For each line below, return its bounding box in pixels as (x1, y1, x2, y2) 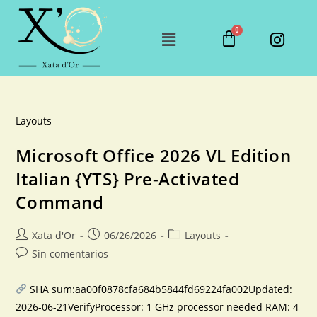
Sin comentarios (32, 247, 109, 260)
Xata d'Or (32, 229, 76, 242)
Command (16, 190, 104, 214)
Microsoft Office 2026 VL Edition (16, 144, 292, 167)
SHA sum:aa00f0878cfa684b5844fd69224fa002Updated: (27, 282, 293, 296)
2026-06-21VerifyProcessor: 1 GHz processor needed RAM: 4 (16, 300, 299, 313)
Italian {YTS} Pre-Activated (16, 167, 240, 190)
